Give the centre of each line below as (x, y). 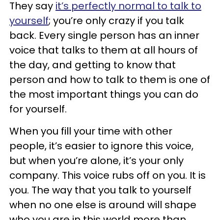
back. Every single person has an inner (104, 35)
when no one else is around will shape (103, 205)
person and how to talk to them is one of (110, 80)
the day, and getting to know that (93, 65)
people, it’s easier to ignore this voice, (101, 146)
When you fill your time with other (91, 131)
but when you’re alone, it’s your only (96, 161)
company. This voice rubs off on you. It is (108, 175)
